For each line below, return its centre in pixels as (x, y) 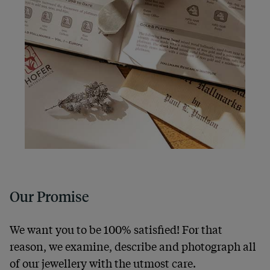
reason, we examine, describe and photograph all (133, 246)
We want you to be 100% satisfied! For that (116, 229)
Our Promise (49, 197)
